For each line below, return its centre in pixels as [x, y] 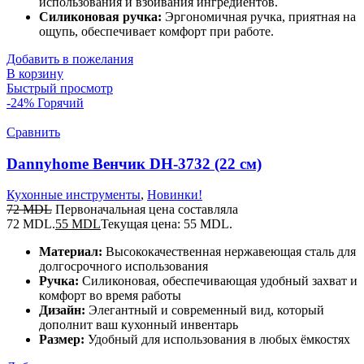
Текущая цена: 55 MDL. [167, 224]
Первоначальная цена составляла [147, 210]
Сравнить [33, 132]
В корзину [35, 73]
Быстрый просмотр [60, 88]
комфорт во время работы [110, 296]
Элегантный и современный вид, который [205, 310]
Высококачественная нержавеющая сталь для [229, 252]
